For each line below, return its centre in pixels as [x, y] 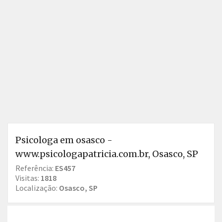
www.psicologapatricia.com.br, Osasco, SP [107, 154]
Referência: [35, 168]
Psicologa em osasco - [64, 140]
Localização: [37, 188]
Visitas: [28, 178]
